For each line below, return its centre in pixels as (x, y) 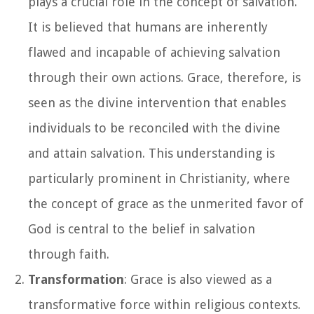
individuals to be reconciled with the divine (154, 128)
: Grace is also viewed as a (198, 279)
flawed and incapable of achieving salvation (154, 52)
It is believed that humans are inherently (148, 27)
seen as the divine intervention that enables (157, 102)
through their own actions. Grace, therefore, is (164, 77)
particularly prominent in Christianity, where (159, 178)
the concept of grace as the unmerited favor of (166, 203)
